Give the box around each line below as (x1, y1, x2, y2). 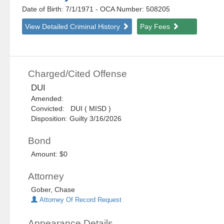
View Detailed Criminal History (25, 22, 122, 31)
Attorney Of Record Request (37, 196, 122, 204)
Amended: (31, 94, 68, 103)
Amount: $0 (31, 150, 68, 158)
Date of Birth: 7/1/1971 (22, 5, 96, 13)
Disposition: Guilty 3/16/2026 (31, 114, 122, 123)
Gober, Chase (31, 185, 75, 194)
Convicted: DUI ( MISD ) (31, 104, 111, 113)
